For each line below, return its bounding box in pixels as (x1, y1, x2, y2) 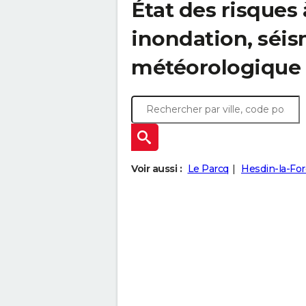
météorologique (131, 55, 301, 80)
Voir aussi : (131, 163, 182, 175)
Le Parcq (187, 163, 229, 175)
